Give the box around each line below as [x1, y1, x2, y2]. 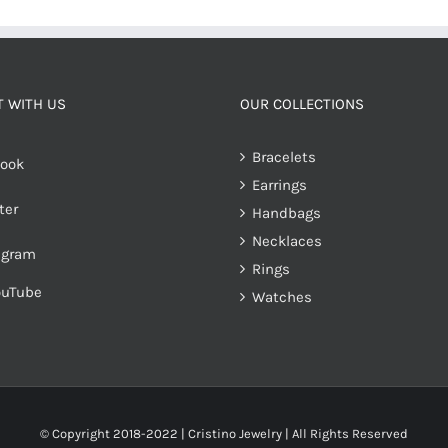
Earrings [252, 176, 307, 194]
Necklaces [252, 232, 322, 250]
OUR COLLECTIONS [240, 95, 364, 113]
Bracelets [252, 148, 316, 166]
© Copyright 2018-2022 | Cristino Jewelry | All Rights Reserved [40, 425, 408, 441]
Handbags [252, 204, 321, 222]
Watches [252, 288, 312, 306]
